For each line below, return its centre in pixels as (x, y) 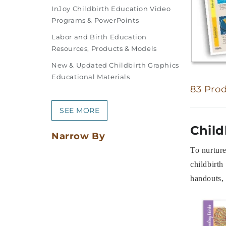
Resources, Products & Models (104, 48)
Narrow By (78, 136)
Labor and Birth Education (99, 37)
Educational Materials (91, 77)
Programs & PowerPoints (95, 20)
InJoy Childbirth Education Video (111, 9)
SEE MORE (79, 110)
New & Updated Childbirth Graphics (115, 65)
